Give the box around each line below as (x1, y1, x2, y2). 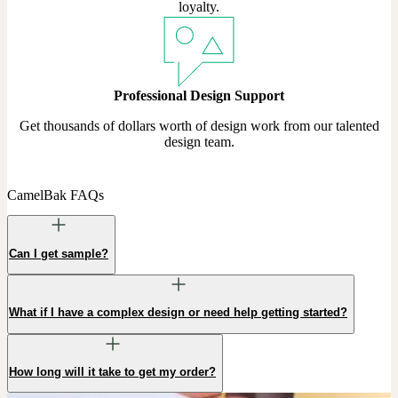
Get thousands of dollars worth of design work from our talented (19, 117, 379, 133)
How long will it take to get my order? (9, 364, 216, 378)
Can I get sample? (9, 246, 108, 260)
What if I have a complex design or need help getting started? (9, 306, 347, 320)
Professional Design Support (114, 87, 284, 103)
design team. (163, 133, 235, 149)
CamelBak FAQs (7, 187, 104, 203)
